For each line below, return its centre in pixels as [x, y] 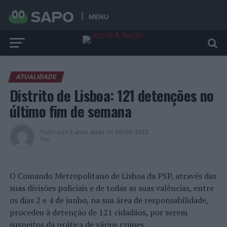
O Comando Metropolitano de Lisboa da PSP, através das [113, 176]
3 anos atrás [87, 132]
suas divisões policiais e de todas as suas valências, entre [111, 188]
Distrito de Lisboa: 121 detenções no [111, 95]
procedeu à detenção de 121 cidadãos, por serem [98, 212]
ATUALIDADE [36, 77]
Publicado [54, 132]
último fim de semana [70, 111]
